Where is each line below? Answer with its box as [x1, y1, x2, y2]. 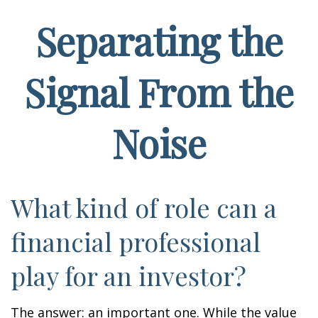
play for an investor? [11, 258, 246, 292]
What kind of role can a [11, 190, 277, 224]
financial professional [11, 224, 261, 258]
